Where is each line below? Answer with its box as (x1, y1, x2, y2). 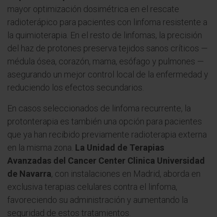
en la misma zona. (7, 142, 73, 153)
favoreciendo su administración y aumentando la (7, 195, 188, 205)
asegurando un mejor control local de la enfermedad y (7, 69, 208, 79)
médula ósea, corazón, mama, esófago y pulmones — (7, 56, 204, 66)
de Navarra (7, 169, 51, 179)
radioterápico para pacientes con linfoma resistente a (7, 17, 207, 27)
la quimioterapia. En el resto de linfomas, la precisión (7, 30, 202, 40)
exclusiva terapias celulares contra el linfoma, (7, 182, 177, 192)
